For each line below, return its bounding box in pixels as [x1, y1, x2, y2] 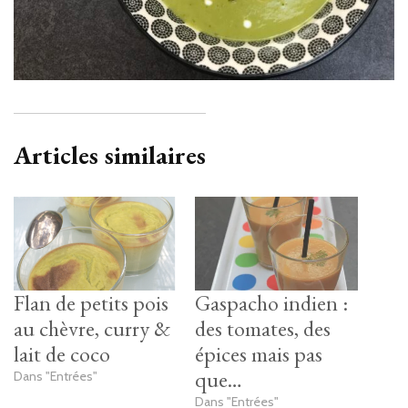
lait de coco [14, 339, 110, 368]
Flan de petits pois [14, 288, 168, 317]
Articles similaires [14, 138, 206, 172]
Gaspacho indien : [195, 288, 348, 317]
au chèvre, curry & [14, 313, 170, 342]
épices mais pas [195, 339, 322, 368]
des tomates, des [195, 313, 331, 342]
